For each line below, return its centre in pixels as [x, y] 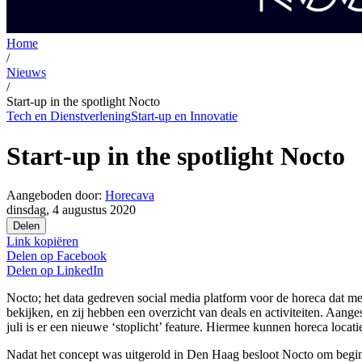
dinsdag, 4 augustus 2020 [71, 210]
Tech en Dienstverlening [69, 116]
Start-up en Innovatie [184, 116]
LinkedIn [80, 271]
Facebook [82, 256]
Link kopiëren [42, 242]
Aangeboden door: [54, 196]
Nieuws [26, 73]
